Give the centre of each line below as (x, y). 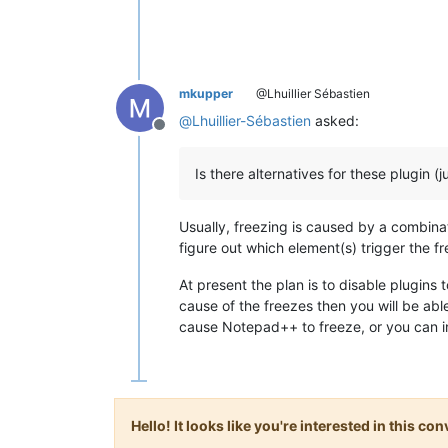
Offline (183, 134)
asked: (335, 120)
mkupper (206, 93)
